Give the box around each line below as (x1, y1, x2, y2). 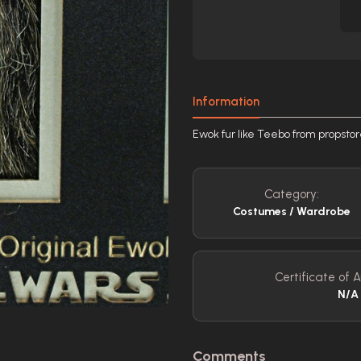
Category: (263, 187, 319, 201)
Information (193, 94, 259, 109)
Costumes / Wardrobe (232, 205, 351, 218)
